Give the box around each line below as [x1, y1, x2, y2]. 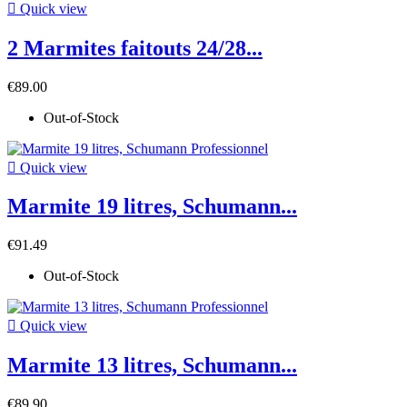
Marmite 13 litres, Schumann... [7, 353, 297, 378]
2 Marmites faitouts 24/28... [7, 35, 263, 60]
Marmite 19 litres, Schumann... [7, 194, 297, 219]
